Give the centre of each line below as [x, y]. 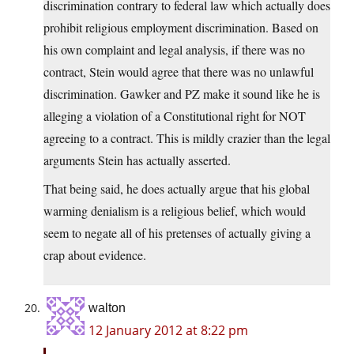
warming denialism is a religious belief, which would [175, 211]
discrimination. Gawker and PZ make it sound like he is [182, 94]
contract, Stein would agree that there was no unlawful [179, 72]
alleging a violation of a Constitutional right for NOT [175, 116]
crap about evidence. [95, 255]
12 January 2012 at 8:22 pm [168, 331]
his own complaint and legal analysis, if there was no [174, 50]
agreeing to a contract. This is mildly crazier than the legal [187, 138]
